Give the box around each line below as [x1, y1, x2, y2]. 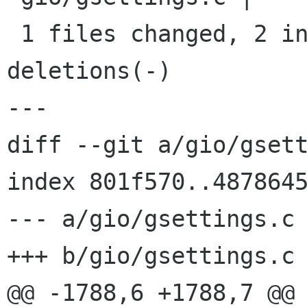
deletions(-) [7, 57, 171, 85]
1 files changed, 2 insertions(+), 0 [7, 20, 21, 48]
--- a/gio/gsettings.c [7, 205, 295, 233]
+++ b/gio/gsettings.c [7, 242, 295, 270]
